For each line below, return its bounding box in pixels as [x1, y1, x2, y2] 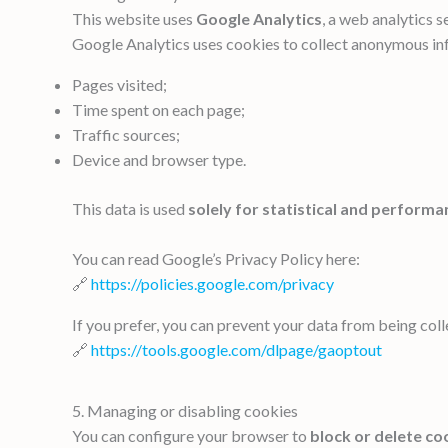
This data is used [72, 198, 188, 218]
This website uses [72, 8, 196, 28]
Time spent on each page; [72, 99, 245, 119]
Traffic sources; [72, 124, 180, 144]
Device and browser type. [72, 149, 246, 169]
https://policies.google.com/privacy [91, 273, 334, 293]
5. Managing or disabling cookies [72, 400, 298, 420]
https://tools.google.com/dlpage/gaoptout [91, 339, 382, 359]
